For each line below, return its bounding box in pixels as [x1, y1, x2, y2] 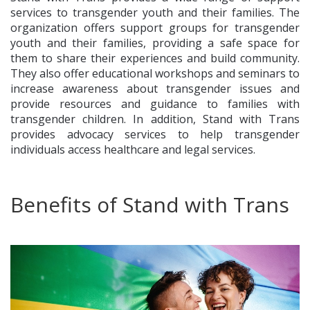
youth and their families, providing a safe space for [10, 35, 300, 51]
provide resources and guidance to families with [10, 96, 300, 112]
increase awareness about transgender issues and [10, 81, 300, 97]
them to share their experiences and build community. [10, 51, 300, 66]
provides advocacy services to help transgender [10, 127, 300, 143]
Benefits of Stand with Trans [10, 190, 289, 219]
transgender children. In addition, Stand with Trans [10, 111, 300, 127]
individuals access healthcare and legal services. [10, 142, 255, 158]
